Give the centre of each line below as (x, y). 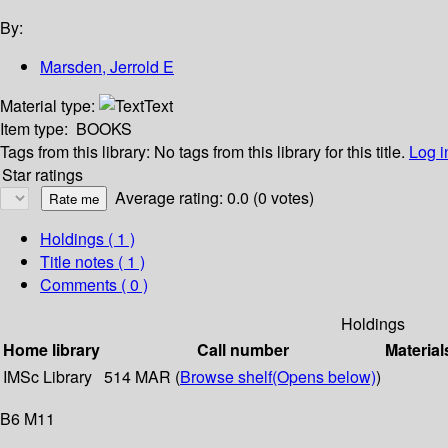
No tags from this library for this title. (279, 152)
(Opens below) (324, 377)
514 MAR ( (142, 377)
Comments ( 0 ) (94, 285)
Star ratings (42, 175)
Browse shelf (226, 377)
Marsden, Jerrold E (107, 67)
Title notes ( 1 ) (92, 262)
